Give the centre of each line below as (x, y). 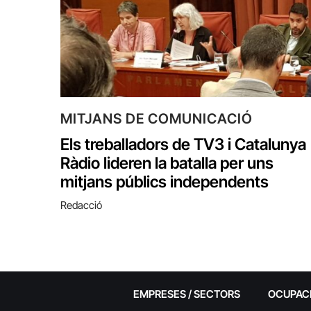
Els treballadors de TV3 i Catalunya (183, 144)
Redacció (81, 205)
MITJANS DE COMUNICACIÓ (157, 118)
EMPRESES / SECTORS (186, 294)
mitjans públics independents (165, 182)
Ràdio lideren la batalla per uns (167, 163)
